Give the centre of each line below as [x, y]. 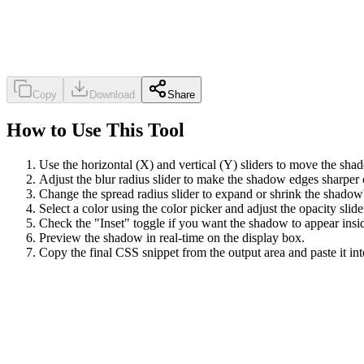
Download [112, 94]
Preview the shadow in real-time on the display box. [172, 237]
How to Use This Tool [95, 130]
